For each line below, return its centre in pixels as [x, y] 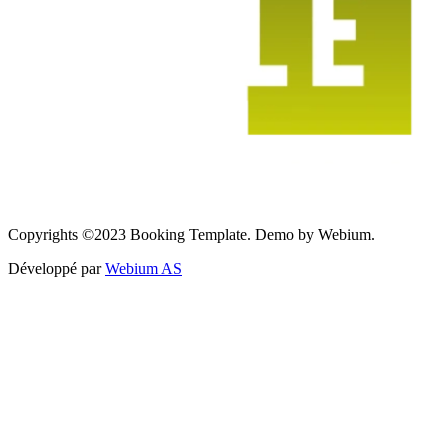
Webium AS [143, 269]
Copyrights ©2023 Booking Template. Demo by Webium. [191, 235]
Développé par [56, 269]
